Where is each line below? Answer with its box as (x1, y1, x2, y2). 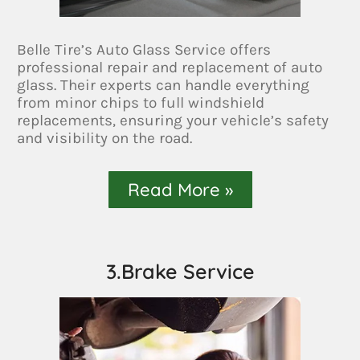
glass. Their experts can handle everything (17, 76, 310, 94)
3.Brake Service (105, 258, 255, 284)
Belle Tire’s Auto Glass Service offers (17, 40, 272, 59)
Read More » (127, 178, 233, 201)
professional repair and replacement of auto (17, 58, 323, 76)
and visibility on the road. (17, 129, 193, 147)
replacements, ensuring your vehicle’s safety (17, 111, 329, 129)
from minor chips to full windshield (17, 93, 265, 112)
